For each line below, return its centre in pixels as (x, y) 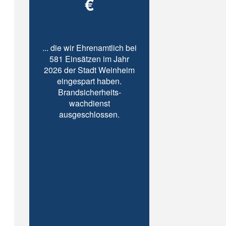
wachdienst (89, 103)
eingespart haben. (90, 81)
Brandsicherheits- (89, 92)
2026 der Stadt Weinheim (90, 70)
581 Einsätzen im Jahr (90, 59)
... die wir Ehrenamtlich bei (89, 48)
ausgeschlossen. (90, 114)
